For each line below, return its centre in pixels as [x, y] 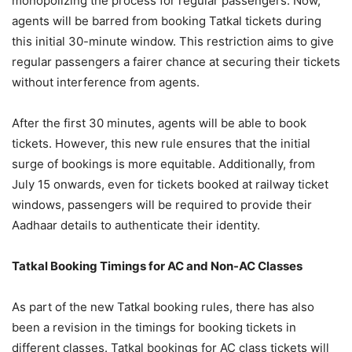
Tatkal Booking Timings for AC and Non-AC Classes [157, 266]
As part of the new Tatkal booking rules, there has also [163, 307]
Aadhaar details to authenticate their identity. [136, 225]
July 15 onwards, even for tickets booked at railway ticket [170, 184]
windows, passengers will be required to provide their [162, 205]
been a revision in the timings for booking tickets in [154, 327]
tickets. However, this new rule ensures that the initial [161, 143]
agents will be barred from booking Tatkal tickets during [167, 21]
